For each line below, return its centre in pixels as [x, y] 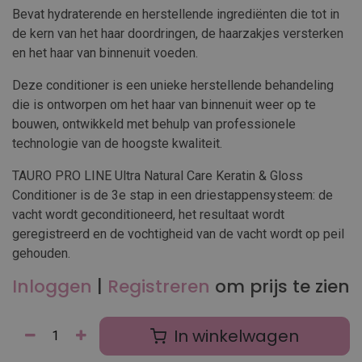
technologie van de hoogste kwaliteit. [117, 143]
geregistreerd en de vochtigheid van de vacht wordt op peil [178, 234]
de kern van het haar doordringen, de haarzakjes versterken [178, 34]
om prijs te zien [282, 286]
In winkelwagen [234, 336]
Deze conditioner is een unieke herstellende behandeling [173, 85]
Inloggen [52, 286]
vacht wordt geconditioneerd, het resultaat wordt [148, 215]
